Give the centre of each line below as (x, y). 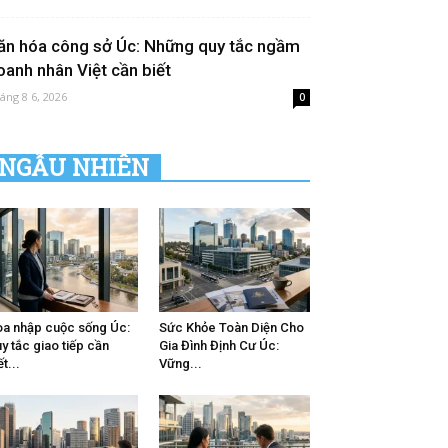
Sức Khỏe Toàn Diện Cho (231, 328)
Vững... (180, 364)
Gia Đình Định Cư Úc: (218, 346)
